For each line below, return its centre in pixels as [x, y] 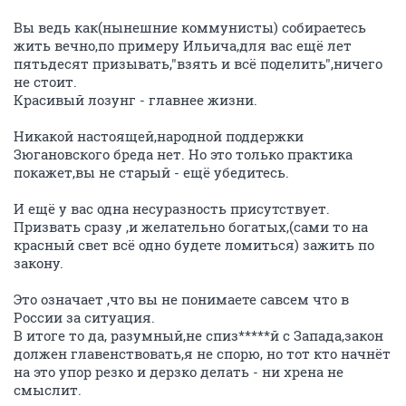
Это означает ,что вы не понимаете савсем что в [181, 299]
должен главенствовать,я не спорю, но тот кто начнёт [202, 353]
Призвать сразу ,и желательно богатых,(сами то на [191, 226]
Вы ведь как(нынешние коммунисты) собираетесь [190, 27]
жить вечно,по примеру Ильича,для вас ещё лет [183, 45]
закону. [39, 262]
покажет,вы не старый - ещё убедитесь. [151, 172]
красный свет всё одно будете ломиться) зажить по [194, 244]
